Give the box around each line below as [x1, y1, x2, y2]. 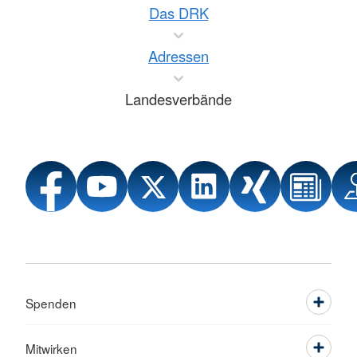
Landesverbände [125, 88, 232, 110]
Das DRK [148, 2, 209, 24]
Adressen [148, 45, 209, 67]
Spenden [25, 294, 76, 312]
